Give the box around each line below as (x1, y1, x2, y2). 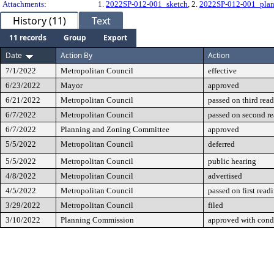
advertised (208, 171, 242, 180)
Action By (61, 50, 92, 61)
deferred (208, 139, 235, 149)
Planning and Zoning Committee (61, 125, 169, 134)
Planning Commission (61, 215, 134, 224)
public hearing (208, 157, 256, 166)
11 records (9, 32, 46, 43)
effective (208, 66, 237, 75)
